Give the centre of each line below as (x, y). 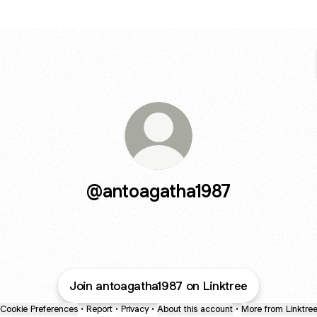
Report (99, 309)
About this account (195, 309)
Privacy (134, 309)
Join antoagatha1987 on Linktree (158, 286)
